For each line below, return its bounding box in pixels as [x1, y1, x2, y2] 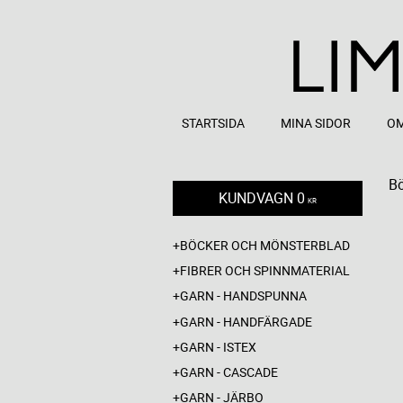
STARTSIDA [182, 114, 245, 131]
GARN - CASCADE [180, 363, 278, 381]
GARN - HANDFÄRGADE [180, 312, 312, 330]
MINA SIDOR [281, 114, 351, 131]
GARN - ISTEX [180, 337, 256, 355]
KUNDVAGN [219, 188, 293, 208]
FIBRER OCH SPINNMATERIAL [180, 262, 350, 280]
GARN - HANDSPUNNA [180, 287, 307, 305]
